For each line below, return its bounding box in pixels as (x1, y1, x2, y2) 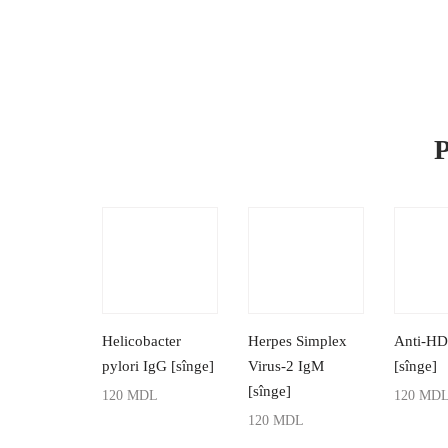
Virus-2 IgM (248, 357, 325, 374)
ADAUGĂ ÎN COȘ (102, 415, 212, 431)
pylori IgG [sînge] (102, 357, 214, 374)
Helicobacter (102, 332, 181, 349)
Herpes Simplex (248, 332, 348, 349)
